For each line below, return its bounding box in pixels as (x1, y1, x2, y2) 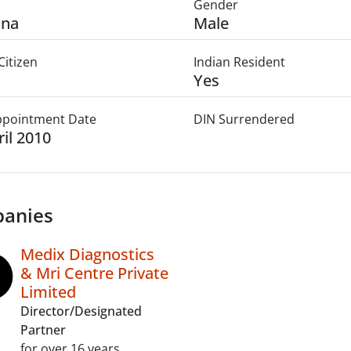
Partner (20, 321, 66, 338)
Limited (20, 281, 76, 302)
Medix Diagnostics (20, 244, 154, 265)
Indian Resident (193, 53, 285, 71)
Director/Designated (20, 302, 142, 320)
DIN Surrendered (193, 110, 295, 128)
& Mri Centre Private (20, 262, 168, 284)
